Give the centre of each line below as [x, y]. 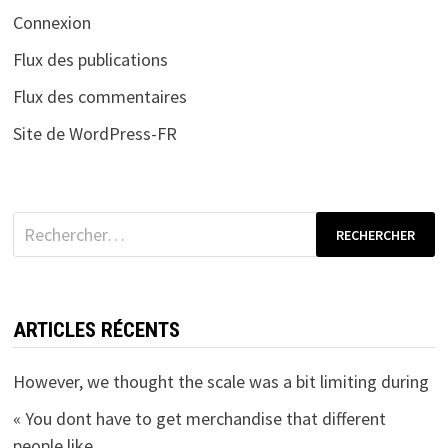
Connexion [51, 23]
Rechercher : [57, 225]
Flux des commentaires [99, 97]
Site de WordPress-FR [94, 134]
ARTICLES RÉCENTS [96, 330]
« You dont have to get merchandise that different [199, 419]
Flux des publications [90, 60]
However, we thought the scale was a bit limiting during [220, 382]
